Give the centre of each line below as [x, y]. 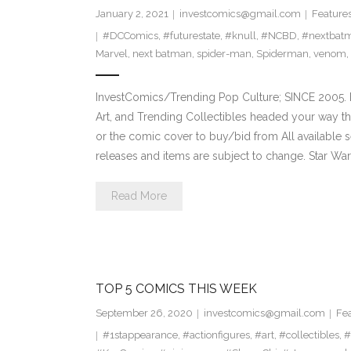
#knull [240, 36]
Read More [139, 196]
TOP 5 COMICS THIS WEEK [176, 289]
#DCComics [130, 36]
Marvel [111, 54]
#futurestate [191, 36]
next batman [162, 54]
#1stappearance [140, 335]
